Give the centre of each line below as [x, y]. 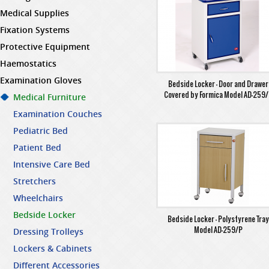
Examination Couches [58, 114]
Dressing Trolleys [48, 231]
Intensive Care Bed [52, 164]
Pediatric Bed [41, 131]
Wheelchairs [38, 198]
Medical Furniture [50, 97]
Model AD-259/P [219, 230]
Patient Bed [37, 147]
